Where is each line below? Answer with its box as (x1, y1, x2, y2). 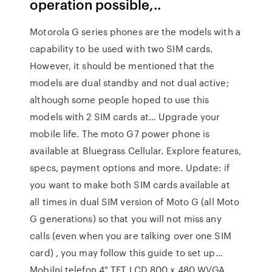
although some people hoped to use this (30, 93, 209, 106)
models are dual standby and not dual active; (30, 76, 229, 89)
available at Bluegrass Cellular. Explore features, (30, 144, 242, 157)
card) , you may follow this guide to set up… (30, 246, 223, 259)
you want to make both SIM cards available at (30, 178, 230, 191)
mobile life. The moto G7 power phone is (30, 127, 210, 140)
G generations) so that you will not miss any (30, 212, 222, 225)
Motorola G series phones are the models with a (30, 25, 240, 38)
